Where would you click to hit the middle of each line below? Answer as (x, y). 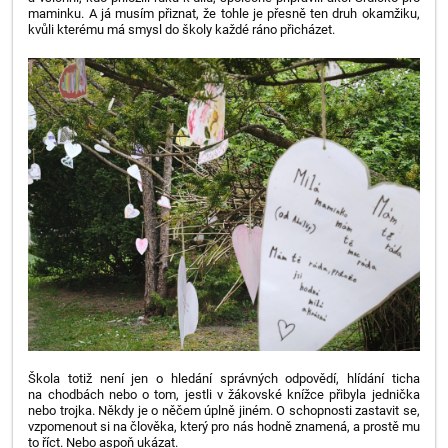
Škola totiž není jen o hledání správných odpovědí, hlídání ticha (224, 379)
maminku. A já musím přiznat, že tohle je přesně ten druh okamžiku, (224, 13)
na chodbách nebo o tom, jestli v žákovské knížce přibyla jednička (224, 395)
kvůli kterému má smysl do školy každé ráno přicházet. (182, 29)
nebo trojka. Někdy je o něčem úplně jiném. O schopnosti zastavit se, (224, 411)
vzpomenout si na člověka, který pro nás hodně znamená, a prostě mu (224, 427)
